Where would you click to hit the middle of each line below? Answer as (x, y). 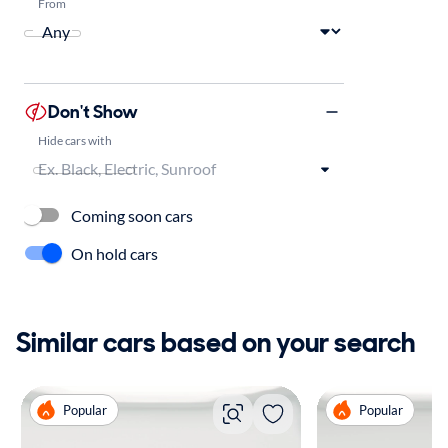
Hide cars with (75, 139)
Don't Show (93, 111)
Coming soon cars (132, 215)
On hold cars (114, 253)
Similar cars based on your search (215, 342)
